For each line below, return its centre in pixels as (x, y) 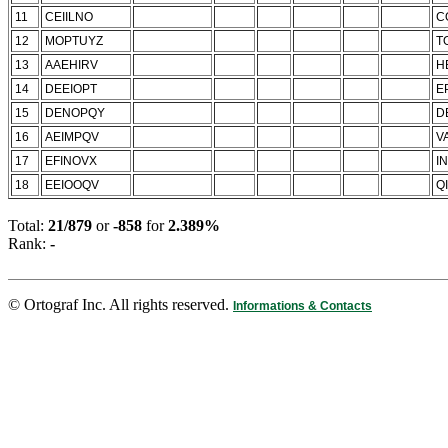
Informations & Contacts (302, 306)
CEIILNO (69, 17)
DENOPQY (75, 113)
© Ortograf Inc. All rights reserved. (120, 304)
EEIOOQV (72, 185)
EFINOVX (71, 161)
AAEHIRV (71, 65)
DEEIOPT (71, 89)
